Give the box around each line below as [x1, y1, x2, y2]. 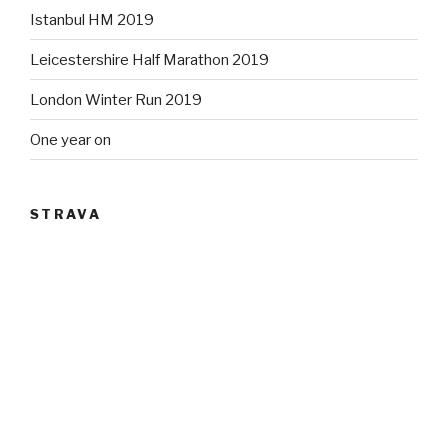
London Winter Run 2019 [30, 90, 202, 109]
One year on [30, 130, 111, 149]
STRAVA [30, 206, 102, 223]
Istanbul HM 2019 [30, 10, 154, 29]
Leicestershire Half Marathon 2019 [30, 50, 269, 69]
